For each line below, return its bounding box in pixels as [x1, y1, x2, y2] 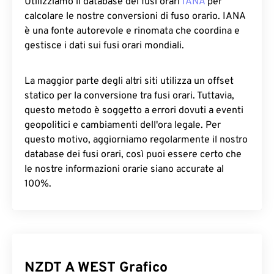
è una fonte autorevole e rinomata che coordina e [24, 25, 240, 37]
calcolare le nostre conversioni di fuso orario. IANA [24, 10, 245, 23]
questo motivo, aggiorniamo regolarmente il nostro [24, 134, 248, 146]
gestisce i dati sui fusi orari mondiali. [24, 40, 184, 52]
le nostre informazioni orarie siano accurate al [24, 163, 224, 176]
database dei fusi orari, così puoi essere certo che [24, 149, 242, 161]
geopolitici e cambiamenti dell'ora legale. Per [24, 119, 221, 131]
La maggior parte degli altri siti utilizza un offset [24, 75, 234, 87]
